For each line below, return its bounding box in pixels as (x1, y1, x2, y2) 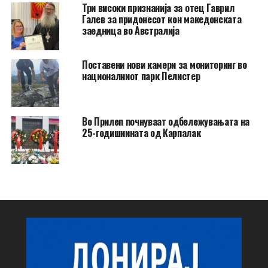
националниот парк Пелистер (81, 68, 200, 83)
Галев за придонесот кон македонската (81, 11, 242, 26)
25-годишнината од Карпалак (81, 125, 201, 140)
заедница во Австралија (81, 23, 179, 38)
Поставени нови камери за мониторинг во (81, 57, 247, 72)
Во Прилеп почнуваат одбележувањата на (81, 114, 250, 129)
